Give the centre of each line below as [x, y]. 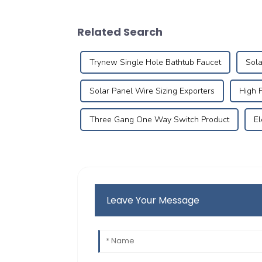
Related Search [120, 32]
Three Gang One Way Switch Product [159, 120]
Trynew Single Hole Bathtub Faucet [155, 63]
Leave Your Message [153, 201]
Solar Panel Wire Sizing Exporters [152, 91]
